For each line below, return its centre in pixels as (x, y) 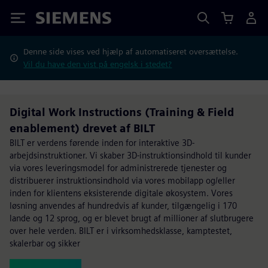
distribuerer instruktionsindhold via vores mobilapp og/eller (122, 180)
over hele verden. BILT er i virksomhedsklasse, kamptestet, (121, 231)
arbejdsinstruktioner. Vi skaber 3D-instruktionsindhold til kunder (130, 155)
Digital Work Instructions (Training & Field (122, 112)
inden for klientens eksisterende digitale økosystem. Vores (121, 193)
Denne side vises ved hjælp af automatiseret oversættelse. (131, 51)
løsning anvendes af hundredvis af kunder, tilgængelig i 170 (123, 205)
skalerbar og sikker (45, 243)
